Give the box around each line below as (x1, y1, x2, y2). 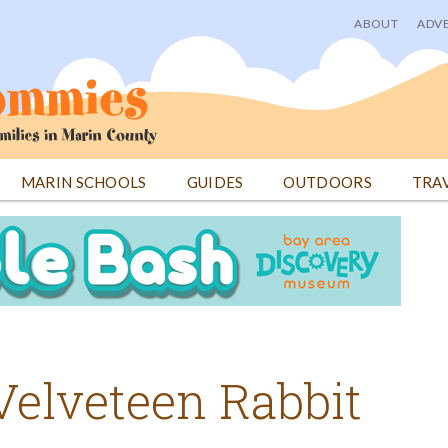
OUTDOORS (283, 173, 372, 191)
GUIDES (186, 173, 244, 191)
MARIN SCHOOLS (20, 173, 147, 191)
